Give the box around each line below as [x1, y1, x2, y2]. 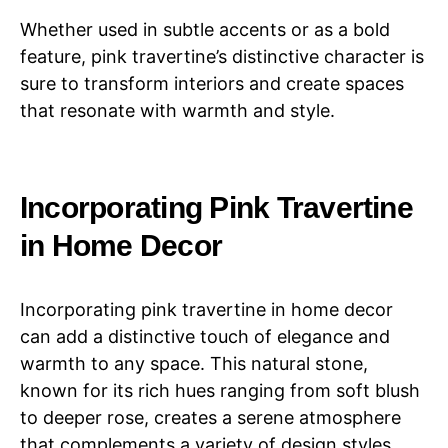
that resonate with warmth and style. [20, 99, 335, 121]
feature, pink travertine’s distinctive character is [20, 45, 424, 67]
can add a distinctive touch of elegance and [20, 325, 390, 347]
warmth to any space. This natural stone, [20, 352, 368, 374]
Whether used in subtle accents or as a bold [20, 18, 390, 40]
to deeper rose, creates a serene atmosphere [20, 406, 401, 428]
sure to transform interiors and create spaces [20, 72, 404, 94]
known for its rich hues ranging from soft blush [20, 379, 420, 401]
